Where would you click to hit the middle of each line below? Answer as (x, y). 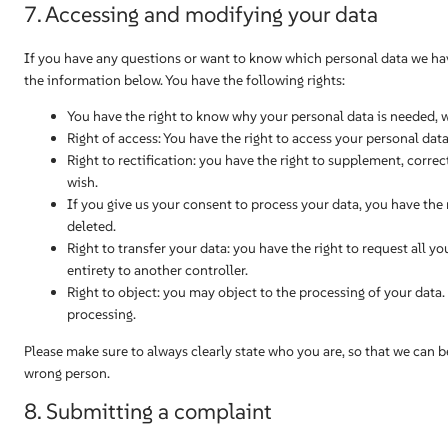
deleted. (91, 226)
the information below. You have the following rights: (184, 80)
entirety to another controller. (157, 270)
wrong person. (67, 373)
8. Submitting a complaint (148, 411)
